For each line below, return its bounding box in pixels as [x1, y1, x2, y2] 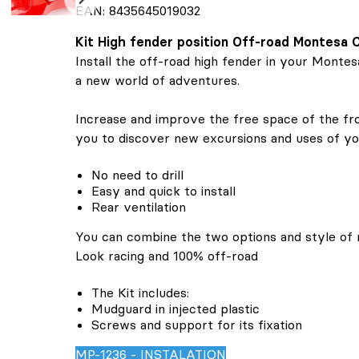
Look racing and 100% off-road [75, 248, 258, 264]
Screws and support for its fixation [91, 317, 302, 333]
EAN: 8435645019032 [75, 2, 200, 18]
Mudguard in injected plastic [91, 301, 260, 317]
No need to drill [91, 167, 184, 183]
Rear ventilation [91, 199, 186, 215]
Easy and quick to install [91, 183, 236, 199]
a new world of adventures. [75, 72, 240, 88]
